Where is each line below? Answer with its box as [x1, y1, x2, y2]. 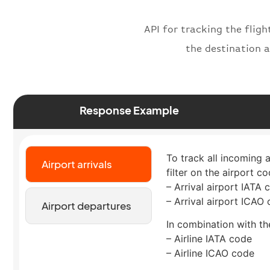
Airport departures [41, 198, 131, 212]
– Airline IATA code [166, 233, 252, 245]
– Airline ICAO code [166, 247, 254, 260]
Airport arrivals [41, 157, 112, 171]
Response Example [79, 102, 179, 117]
